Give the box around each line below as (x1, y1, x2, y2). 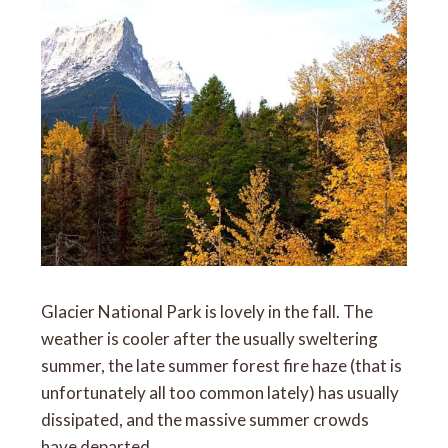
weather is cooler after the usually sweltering (41, 327, 379, 349)
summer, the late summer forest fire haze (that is (41, 354, 403, 376)
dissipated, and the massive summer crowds (41, 408, 370, 430)
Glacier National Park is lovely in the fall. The (41, 300, 374, 322)
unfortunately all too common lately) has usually (41, 381, 400, 403)
